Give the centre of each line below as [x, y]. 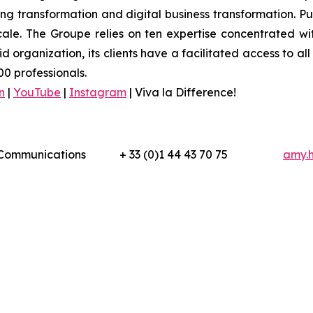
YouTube [37, 92]
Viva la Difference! [185, 92]
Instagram [98, 92]
